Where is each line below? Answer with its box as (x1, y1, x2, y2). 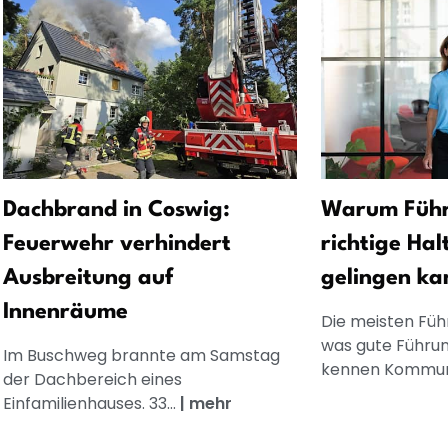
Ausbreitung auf (2, 267, 173, 290)
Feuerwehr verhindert (2, 233, 231, 256)
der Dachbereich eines (2, 368, 182, 392)
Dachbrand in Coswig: (2, 199, 230, 222)
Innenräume (2, 301, 128, 324)
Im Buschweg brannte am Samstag (2, 344, 280, 368)
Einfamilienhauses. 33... (2, 392, 180, 416)
